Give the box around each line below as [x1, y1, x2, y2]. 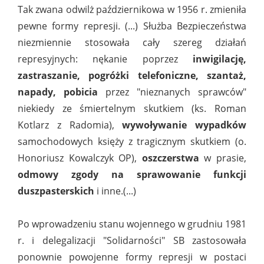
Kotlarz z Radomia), [18, 118, 123, 132]
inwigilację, [193, 52, 246, 66]
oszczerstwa [141, 151, 204, 165]
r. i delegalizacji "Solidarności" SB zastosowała [18, 234, 246, 247]
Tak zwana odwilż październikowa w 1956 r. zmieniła [18, 3, 246, 16]
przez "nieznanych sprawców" [98, 85, 246, 99]
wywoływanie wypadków [122, 118, 246, 132]
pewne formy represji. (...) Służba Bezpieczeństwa [18, 19, 246, 33]
